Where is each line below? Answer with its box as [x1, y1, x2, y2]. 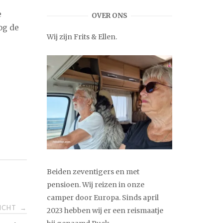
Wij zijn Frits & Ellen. [47, 32, 117, 41]
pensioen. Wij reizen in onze [47, 180, 144, 189]
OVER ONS [92, 11, 127, 20]
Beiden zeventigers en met [47, 167, 139, 176]
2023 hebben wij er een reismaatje [47, 206, 163, 215]
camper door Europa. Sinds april [47, 193, 159, 202]
